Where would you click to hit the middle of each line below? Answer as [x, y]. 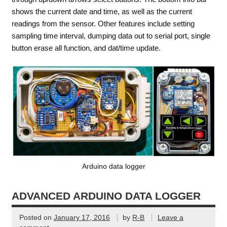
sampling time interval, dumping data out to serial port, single [111, 35]
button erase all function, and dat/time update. [86, 48]
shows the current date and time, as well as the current [102, 11]
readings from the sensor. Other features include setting [103, 23]
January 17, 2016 [82, 218]
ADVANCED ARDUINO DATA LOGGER [106, 196]
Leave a [170, 218]
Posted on [36, 218]
